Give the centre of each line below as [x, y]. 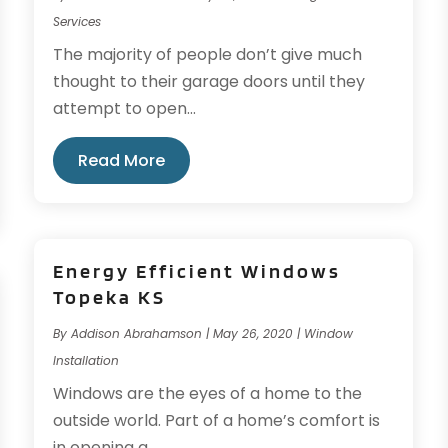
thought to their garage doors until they [209, 82]
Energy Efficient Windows [197, 271]
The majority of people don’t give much [208, 55]
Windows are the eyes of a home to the [208, 394]
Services [77, 22]
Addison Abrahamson [137, 334]
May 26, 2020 [253, 334]
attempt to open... [125, 109]
